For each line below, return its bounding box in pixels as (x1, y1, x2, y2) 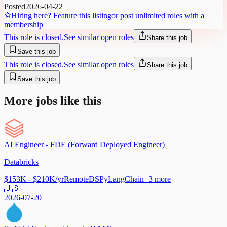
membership (4, 20, 43, 29)
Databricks (4, 157, 39, 166)
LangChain (108, 174, 144, 183)
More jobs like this (4, 94, 101, 108)
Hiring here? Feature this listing (11, 11, 111, 20)
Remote (64, 174, 89, 183)
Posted (4, 2, 25, 11)
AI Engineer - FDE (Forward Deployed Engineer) (4, 140, 165, 149)
